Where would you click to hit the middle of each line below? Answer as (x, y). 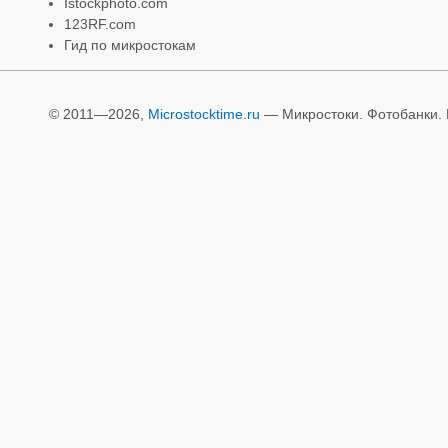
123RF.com (100, 23)
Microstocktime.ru (204, 113)
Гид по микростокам (130, 44)
